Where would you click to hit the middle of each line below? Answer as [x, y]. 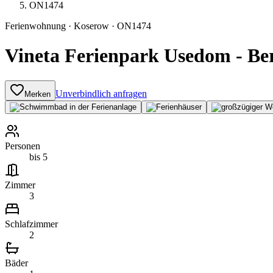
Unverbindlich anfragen [101, 93]
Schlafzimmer [31, 224]
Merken [37, 94]
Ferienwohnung [35, 26]
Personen [23, 146]
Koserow [91, 26]
